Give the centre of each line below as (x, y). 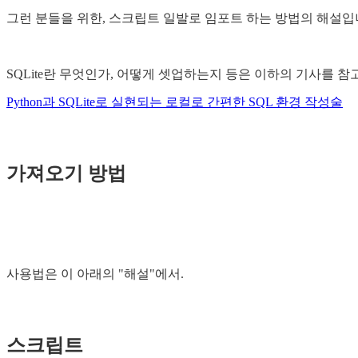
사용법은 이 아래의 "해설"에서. (95, 273)
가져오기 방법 (66, 173)
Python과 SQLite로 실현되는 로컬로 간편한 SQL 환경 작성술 (175, 101)
